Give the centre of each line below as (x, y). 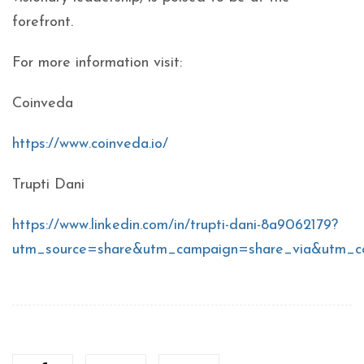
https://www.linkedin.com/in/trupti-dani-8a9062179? (175, 225)
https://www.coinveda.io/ (90, 144)
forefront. (43, 22)
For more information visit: (100, 63)
